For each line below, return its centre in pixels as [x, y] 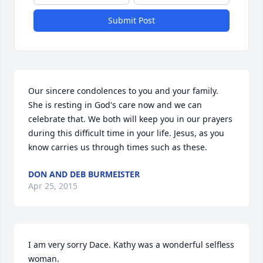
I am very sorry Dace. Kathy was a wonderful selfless [131, 245]
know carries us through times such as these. [118, 147]
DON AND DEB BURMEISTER [84, 174]
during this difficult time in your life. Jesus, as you [126, 133]
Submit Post [131, 20]
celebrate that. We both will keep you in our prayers [130, 119]
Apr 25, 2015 [53, 186]
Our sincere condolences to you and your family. [123, 91]
